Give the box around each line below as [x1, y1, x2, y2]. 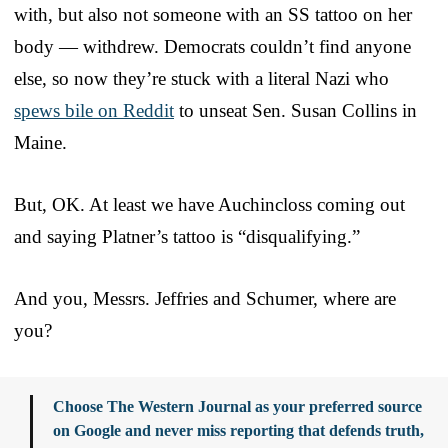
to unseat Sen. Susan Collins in [174, 100, 417, 122]
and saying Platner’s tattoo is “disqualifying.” [14, 226, 360, 248]
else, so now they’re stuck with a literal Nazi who [14, 68, 389, 90]
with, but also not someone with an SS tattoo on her [14, 4, 412, 26]
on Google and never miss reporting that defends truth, [53, 422, 424, 440]
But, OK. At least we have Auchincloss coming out [14, 194, 405, 216]
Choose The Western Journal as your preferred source [53, 398, 422, 416]
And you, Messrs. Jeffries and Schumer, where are [14, 288, 396, 310]
